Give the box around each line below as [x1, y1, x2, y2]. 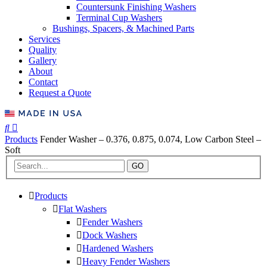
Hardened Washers [82, 243, 153, 254]
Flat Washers [58, 204, 107, 215]
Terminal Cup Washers [76, 12, 162, 23]
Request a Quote [29, 87, 91, 98]
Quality [29, 44, 57, 55]
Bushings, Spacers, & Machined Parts [52, 23, 194, 33]
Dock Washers [82, 230, 137, 241]
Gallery [29, 55, 57, 66]
